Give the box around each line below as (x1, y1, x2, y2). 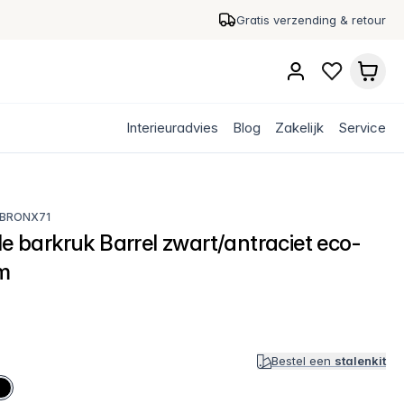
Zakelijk (275, 119, 324, 136)
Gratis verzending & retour (236, 12, 386, 27)
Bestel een (271, 353, 335, 368)
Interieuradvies (126, 119, 218, 136)
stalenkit (334, 353, 386, 368)
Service (338, 119, 386, 136)
